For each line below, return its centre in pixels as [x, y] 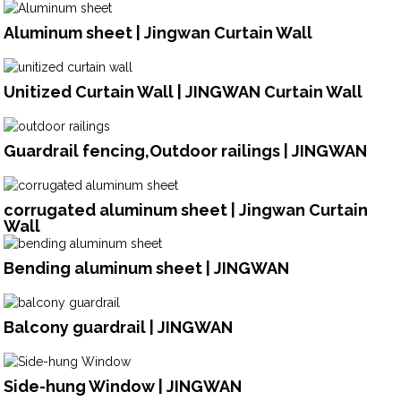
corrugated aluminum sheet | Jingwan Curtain [186, 209]
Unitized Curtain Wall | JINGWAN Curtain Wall [183, 91]
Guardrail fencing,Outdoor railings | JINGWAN [186, 150]
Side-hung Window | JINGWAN [123, 387]
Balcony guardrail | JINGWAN [119, 328]
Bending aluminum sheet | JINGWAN [147, 269]
